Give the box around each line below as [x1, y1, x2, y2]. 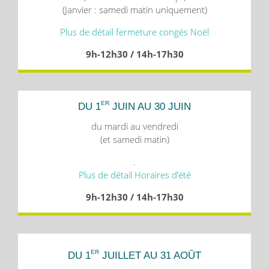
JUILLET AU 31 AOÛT [99, 250, 201, 262]
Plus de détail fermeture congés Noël [60, 26, 209, 38]
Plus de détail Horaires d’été [78, 169, 191, 181]
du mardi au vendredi [91, 120, 178, 133]
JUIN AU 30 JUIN [109, 101, 191, 113]
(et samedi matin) [100, 133, 169, 146]
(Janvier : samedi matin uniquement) [62, 4, 207, 16]
